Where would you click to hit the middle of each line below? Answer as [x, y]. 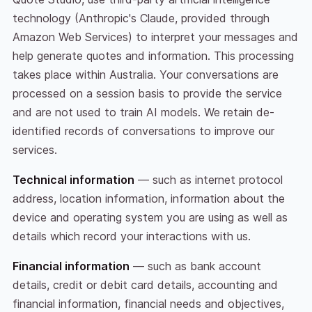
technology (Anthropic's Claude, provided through [141, 18]
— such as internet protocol [208, 180]
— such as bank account [195, 266]
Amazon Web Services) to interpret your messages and [155, 37]
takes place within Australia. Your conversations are [145, 75]
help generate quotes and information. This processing [153, 56]
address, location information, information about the [148, 199]
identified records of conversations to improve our [143, 131]
